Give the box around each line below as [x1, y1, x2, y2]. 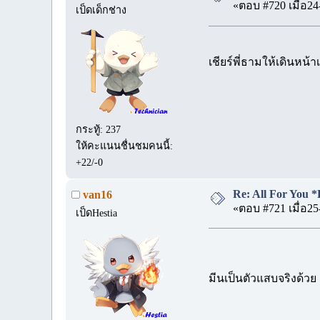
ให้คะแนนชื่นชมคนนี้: [76, 139, 174, 151]
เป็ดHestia [76, 206, 118, 219]
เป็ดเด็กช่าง [76, 4, 127, 16]
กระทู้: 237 [76, 123, 121, 135]
